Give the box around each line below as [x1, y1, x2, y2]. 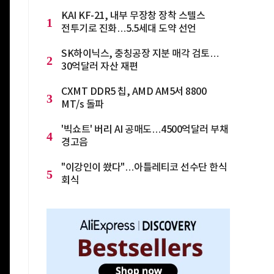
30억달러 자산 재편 [61, 61, 138, 72]
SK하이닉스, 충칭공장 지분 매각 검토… [61, 48, 219, 59]
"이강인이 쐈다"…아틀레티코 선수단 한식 [61, 162, 227, 173]
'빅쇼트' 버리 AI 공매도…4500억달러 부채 [61, 124, 228, 135]
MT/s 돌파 [61, 99, 104, 110]
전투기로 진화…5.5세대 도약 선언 [61, 23, 196, 34]
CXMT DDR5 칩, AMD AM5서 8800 [61, 86, 206, 97]
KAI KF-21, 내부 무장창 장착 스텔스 [61, 10, 205, 21]
